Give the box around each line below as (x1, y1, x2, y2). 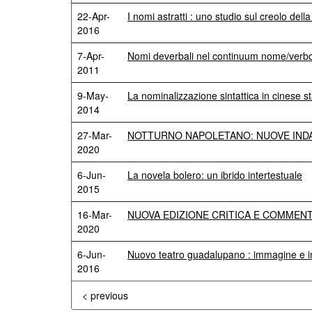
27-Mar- (77, 128, 112, 142)
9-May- (77, 88, 109, 102)
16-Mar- (77, 208, 112, 221)
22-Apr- (77, 9, 110, 23)
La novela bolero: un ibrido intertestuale (127, 168, 302, 182)
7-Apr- (77, 49, 104, 63)
